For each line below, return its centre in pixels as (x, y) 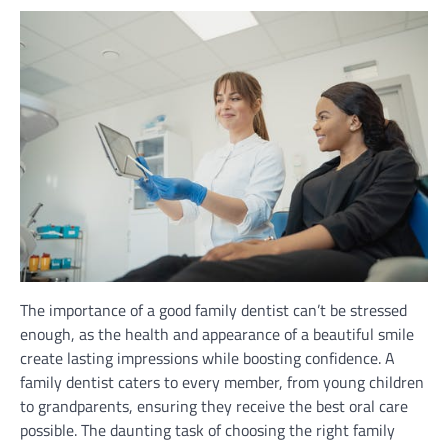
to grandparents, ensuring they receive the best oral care (214, 406)
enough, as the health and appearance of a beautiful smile (217, 334)
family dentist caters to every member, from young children (222, 382)
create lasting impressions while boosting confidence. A (207, 358)
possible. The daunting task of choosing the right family (207, 430)
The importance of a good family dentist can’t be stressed (213, 310)
